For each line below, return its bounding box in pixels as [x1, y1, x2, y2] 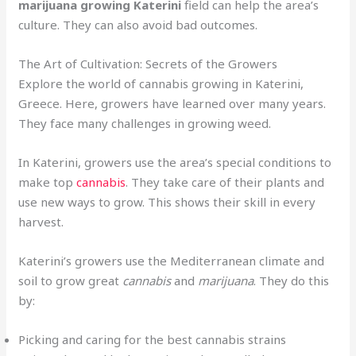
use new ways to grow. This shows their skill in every [18, 194, 316, 211]
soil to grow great [18, 273, 123, 289]
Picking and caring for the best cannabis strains [18, 331, 287, 348]
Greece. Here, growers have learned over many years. [18, 95, 327, 112]
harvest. [18, 214, 64, 230]
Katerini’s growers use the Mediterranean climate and [18, 253, 325, 269]
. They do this [253, 273, 330, 289]
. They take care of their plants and [126, 174, 325, 191]
